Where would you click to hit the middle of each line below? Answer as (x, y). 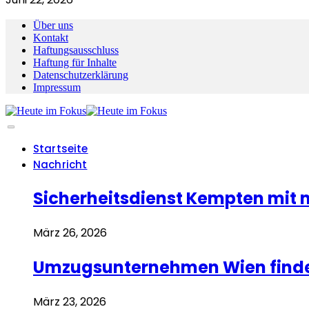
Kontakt (51, 38)
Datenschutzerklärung (81, 75)
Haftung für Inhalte (75, 63)
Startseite (61, 149)
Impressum (57, 88)
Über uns (53, 26)
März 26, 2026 (70, 233)
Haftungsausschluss (76, 50)
